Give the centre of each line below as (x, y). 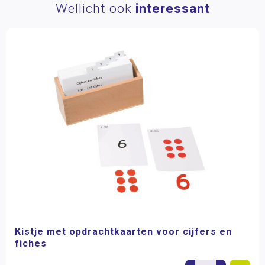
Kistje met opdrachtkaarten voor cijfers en (123, 231)
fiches (31, 243)
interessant (172, 9)
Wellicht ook (95, 9)
